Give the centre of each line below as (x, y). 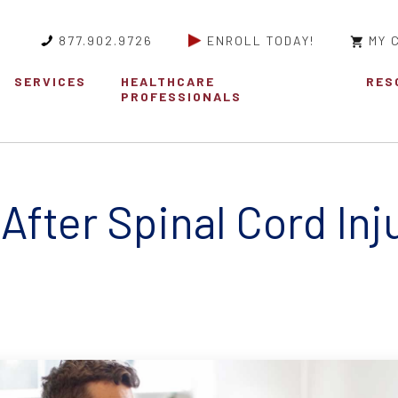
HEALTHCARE (168, 82)
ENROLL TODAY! (261, 40)
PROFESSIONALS (182, 97)
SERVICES (50, 82)
